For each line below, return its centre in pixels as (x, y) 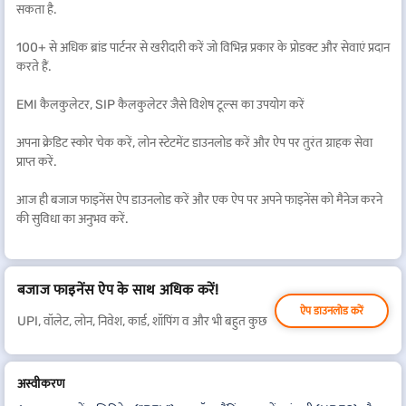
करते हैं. (34, 67)
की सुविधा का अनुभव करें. (72, 219)
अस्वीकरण (42, 384)
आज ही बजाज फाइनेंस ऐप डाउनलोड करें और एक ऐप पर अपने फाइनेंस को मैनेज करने (199, 200)
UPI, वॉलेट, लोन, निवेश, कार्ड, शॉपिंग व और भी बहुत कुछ (142, 321)
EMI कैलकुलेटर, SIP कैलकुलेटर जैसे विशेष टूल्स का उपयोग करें (160, 105)
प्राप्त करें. (37, 162)
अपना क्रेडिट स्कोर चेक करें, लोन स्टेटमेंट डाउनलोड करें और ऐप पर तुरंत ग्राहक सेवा (194, 143)
